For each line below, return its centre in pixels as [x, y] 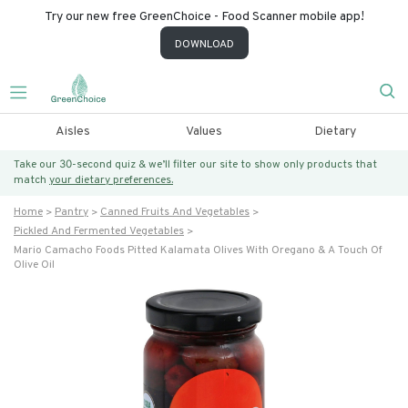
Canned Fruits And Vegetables [175, 212]
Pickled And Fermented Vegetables [99, 231]
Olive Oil [34, 265]
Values [204, 132]
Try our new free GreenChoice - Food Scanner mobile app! [204, 17]
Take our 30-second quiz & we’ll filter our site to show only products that [195, 165]
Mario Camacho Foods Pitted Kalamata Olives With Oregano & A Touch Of [198, 250]
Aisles [72, 132]
